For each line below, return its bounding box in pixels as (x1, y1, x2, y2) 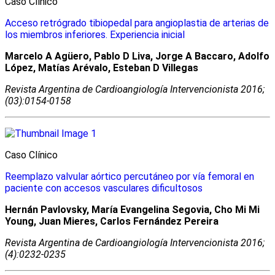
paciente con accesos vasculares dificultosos (5, 182, 203, 194)
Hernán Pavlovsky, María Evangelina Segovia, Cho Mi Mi (5, 203, 260, 215)
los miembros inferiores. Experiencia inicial (5, 28, 185, 41)
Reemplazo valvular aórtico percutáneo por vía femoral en (5, 170, 254, 182)
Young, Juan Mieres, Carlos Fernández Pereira (5, 215, 219, 227)
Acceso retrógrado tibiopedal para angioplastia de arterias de (5, 17, 269, 29)
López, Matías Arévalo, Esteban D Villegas (5, 61, 198, 74)
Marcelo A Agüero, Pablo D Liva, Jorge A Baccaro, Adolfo (5, 50, 269, 62)
